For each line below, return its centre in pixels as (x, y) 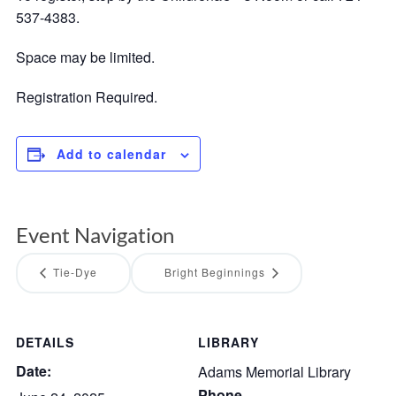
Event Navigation (95, 235)
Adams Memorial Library (274, 371)
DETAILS (45, 342)
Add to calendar (111, 154)
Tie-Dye (73, 272)
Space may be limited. (85, 57)
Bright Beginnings (216, 272)
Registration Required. (86, 97)
